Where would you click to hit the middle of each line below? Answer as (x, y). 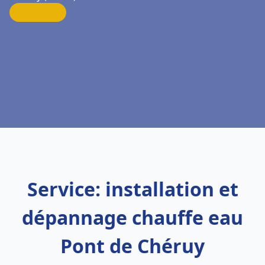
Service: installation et (132, 189)
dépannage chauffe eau (132, 217)
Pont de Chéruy (132, 246)
